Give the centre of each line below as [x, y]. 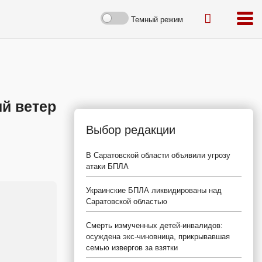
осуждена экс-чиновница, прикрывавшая [158, 237]
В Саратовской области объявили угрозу [158, 155]
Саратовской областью [127, 201]
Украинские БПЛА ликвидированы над [154, 190]
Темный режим [157, 19]
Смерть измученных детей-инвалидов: [154, 225]
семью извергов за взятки [132, 248]
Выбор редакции [131, 130]
